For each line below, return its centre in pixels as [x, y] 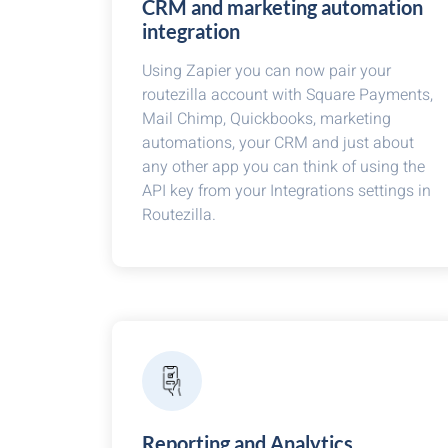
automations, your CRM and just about [278, 143]
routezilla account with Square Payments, [287, 95]
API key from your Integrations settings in [286, 191]
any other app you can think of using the [283, 167]
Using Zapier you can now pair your [266, 71]
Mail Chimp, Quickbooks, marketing [266, 119]
